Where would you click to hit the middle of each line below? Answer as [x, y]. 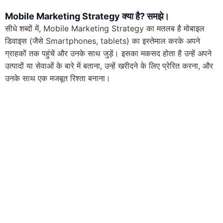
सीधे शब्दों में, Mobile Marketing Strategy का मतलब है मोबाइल [105, 28]
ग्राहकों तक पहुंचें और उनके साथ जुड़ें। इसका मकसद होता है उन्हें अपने [108, 53]
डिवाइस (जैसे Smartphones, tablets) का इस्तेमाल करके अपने [103, 41]
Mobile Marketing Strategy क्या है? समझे [84, 16]
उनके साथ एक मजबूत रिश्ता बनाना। [58, 78]
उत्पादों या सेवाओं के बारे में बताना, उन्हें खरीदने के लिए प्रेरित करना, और [109, 65]
